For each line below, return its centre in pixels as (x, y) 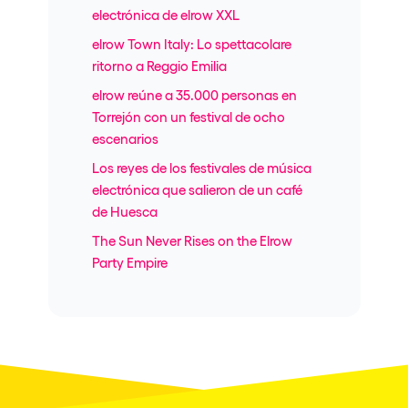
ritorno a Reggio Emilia (159, 65)
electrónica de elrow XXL (165, 14)
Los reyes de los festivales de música (201, 167)
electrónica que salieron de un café (197, 189)
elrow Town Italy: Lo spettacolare (191, 43)
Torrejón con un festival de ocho (188, 116)
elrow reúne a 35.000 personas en (194, 94)
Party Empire (129, 262)
